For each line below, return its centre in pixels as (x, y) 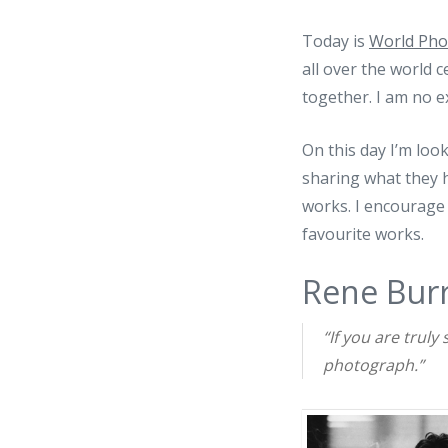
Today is (335, 40)
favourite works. (363, 233)
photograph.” (373, 364)
